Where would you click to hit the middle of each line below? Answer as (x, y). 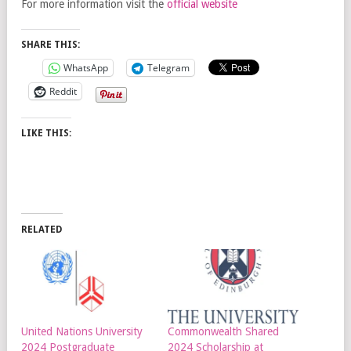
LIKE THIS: (46, 133)
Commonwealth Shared (223, 332)
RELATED (42, 229)
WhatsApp (86, 67)
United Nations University (82, 332)
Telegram (168, 67)
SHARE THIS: (51, 44)
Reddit (63, 91)
